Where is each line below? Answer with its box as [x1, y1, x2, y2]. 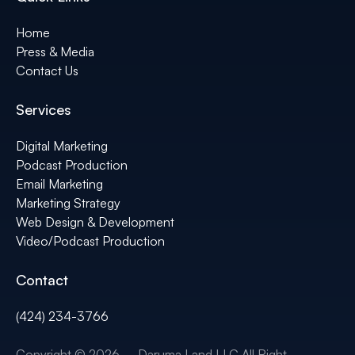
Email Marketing [16, 176, 103, 193]
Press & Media [16, 44, 94, 60]
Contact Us [16, 63, 78, 79]
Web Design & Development [16, 214, 174, 231]
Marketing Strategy [16, 195, 120, 212]
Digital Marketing [16, 138, 108, 155]
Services [16, 101, 71, 119]
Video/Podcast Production [16, 233, 165, 250]
